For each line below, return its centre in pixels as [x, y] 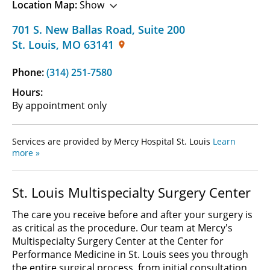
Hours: [27, 92]
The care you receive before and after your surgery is [132, 214]
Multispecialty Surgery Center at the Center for [118, 241]
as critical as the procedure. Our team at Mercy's [122, 228]
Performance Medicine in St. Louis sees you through [130, 254]
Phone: [29, 72]
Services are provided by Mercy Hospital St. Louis [112, 141]
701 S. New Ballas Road [72, 29]
